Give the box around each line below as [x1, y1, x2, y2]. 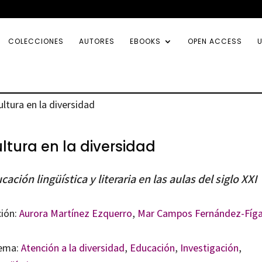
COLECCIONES [8, 36, 64, 46]
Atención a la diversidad [20, 241, 125, 255]
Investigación [180, 241, 239, 255]
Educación [129, 241, 175, 255]
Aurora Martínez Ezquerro [19, 206, 132, 220]
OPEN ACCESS [188, 36, 242, 46]
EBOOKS [130, 36, 161, 46]
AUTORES [79, 36, 115, 46]
